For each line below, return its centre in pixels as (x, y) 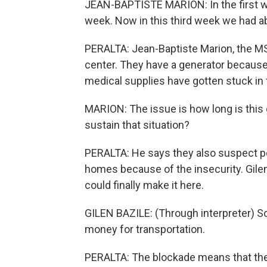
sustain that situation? (137, 125)
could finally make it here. (144, 185)
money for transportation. (145, 229)
